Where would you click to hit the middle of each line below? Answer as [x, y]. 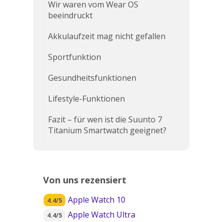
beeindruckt [70, 15]
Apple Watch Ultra [101, 215]
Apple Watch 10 [96, 200]
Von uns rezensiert [84, 180]
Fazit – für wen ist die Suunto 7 [105, 119]
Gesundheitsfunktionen [92, 78]
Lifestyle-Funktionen [86, 99]
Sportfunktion [74, 57]
